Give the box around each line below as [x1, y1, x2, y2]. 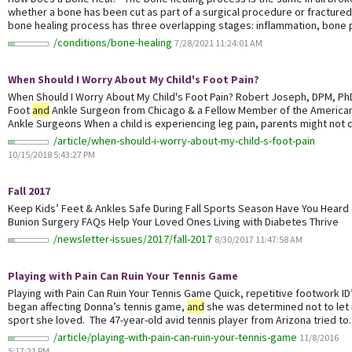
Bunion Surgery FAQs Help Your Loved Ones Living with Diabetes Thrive [8, 214, 339, 229]
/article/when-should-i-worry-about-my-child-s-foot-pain [53, 134, 315, 148]
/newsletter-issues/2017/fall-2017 [53, 232, 214, 247]
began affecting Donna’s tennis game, [8, 299, 187, 314]
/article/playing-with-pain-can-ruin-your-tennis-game [53, 330, 299, 345]
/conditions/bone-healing [53, 35, 174, 50]
